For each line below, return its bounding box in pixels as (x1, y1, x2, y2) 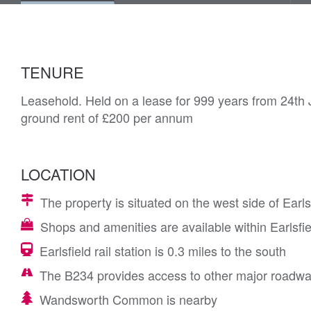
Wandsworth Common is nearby (40, 290, 217, 308)
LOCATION (21, 163, 96, 185)
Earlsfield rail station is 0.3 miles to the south (40, 242, 286, 260)
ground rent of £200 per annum (21, 108, 193, 126)
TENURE (21, 61, 84, 83)
